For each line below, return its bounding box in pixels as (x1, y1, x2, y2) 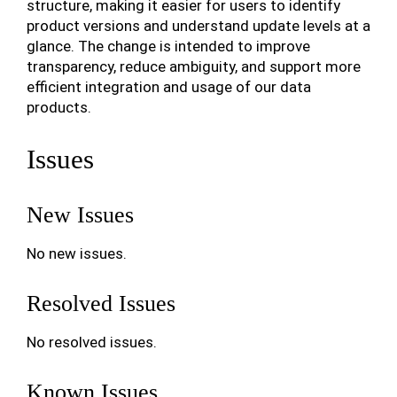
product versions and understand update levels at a (27, 17, 370, 35)
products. (27, 98, 91, 116)
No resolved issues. (27, 333, 157, 351)
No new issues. (27, 245, 127, 262)
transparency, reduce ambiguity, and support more (27, 58, 361, 75)
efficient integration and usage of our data (27, 78, 311, 96)
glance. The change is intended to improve (27, 37, 310, 55)
